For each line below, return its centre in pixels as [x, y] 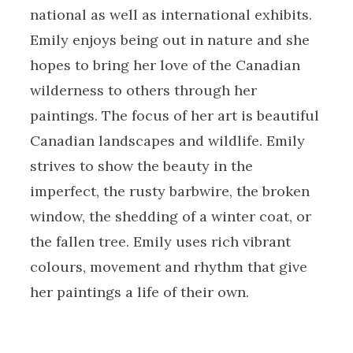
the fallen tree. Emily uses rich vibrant [160, 242]
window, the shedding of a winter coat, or [170, 217]
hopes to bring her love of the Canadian [165, 65]
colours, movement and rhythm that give [168, 267]
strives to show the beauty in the [141, 166]
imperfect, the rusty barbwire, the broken [169, 191]
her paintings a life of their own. [139, 292]
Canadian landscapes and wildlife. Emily [167, 141]
